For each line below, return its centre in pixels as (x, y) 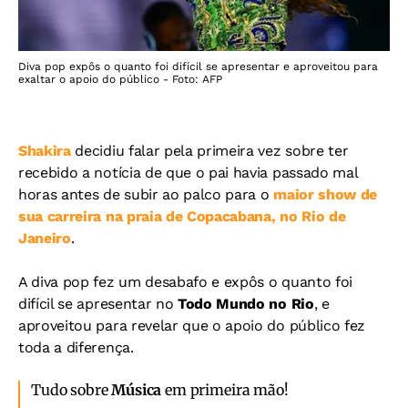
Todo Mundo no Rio (246, 303)
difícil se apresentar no (98, 303)
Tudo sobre (71, 389)
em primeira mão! (225, 389)
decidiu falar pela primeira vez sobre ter (209, 150)
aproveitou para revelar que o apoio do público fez (192, 325)
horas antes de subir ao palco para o (146, 194)
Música (137, 389)
